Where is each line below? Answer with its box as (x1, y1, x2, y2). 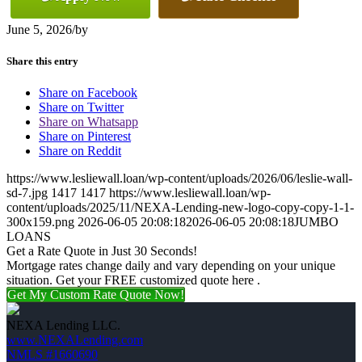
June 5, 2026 (6, 22, 72, 36)
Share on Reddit (39, 144, 121, 158)
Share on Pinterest (39, 129, 131, 144)
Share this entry (6, 54, 78, 67)
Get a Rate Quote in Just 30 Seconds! (6, 244, 197, 259)
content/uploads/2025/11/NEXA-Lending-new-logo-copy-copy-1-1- (6, 200, 354, 215)
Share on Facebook (39, 86, 137, 100)
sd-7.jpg (6, 186, 48, 200)
